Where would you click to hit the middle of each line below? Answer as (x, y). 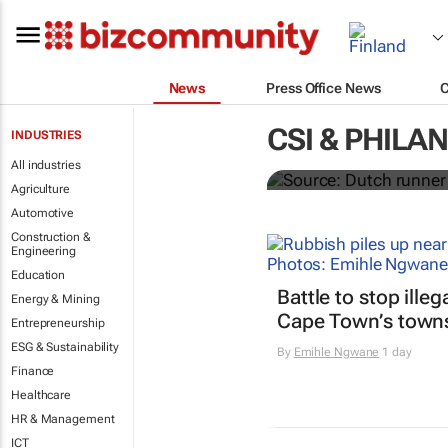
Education (38, 275)
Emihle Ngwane (336, 352)
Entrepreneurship (58, 323)
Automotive (42, 213)
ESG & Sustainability (65, 347)
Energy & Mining (55, 299)
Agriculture (40, 189)
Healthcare (41, 395)
